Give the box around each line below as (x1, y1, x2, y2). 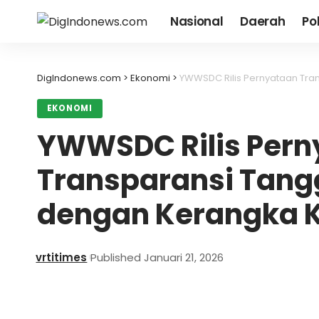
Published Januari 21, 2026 (90, 249, 224, 265)
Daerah (240, 12, 286, 30)
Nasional (170, 12, 224, 30)
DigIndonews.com (37, 71, 121, 85)
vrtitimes (36, 249, 88, 265)
